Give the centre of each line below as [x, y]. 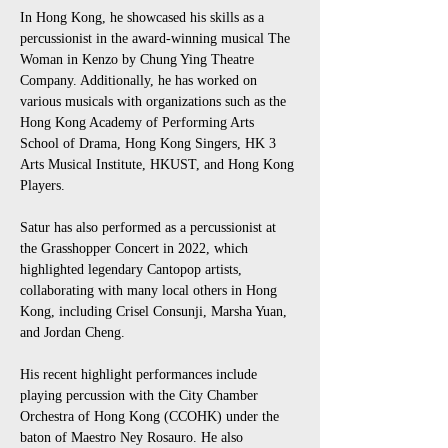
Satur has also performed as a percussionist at [150, 227]
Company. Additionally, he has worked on [140, 80]
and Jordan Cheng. [72, 332]
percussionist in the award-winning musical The [157, 38]
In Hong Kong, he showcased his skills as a [144, 17]
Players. [44, 185]
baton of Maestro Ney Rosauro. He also [133, 437]
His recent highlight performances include [140, 374]
